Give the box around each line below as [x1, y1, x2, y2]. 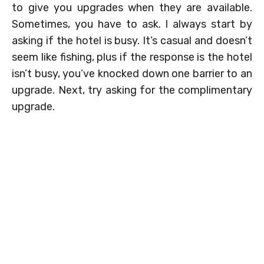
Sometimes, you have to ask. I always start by [12, 17, 252, 31]
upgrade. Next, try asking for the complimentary [12, 83, 252, 97]
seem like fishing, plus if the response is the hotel [12, 50, 252, 64]
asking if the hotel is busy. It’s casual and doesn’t [12, 34, 252, 47]
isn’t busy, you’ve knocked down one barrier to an [12, 67, 252, 80]
